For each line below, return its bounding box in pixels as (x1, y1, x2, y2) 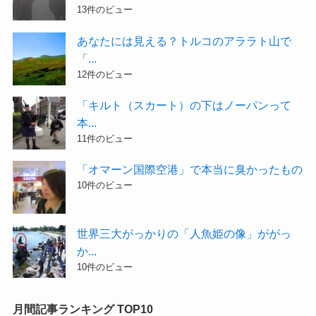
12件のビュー (77, 68, 133, 80)
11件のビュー (77, 133, 133, 144)
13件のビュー (77, 4, 133, 16)
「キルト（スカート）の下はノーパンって (77, 98, 292, 111)
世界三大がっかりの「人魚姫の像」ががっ (77, 226, 292, 240)
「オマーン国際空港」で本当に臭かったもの (77, 162, 303, 176)
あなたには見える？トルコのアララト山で (77, 34, 292, 47)
